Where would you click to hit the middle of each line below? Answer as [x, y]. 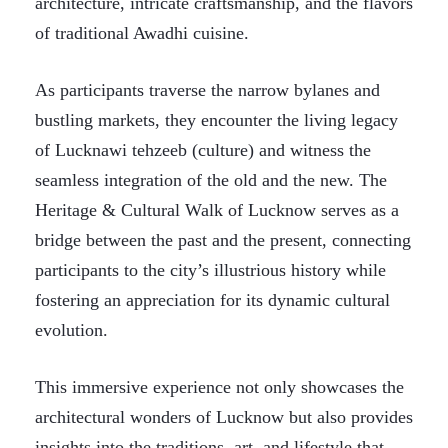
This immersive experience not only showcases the [219, 387]
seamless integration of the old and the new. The [211, 180]
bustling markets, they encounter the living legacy [216, 120]
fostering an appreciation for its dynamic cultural [212, 300]
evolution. [71, 330]
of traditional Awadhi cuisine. [142, 33]
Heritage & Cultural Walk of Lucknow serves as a [217, 210]
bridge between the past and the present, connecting [223, 240]
